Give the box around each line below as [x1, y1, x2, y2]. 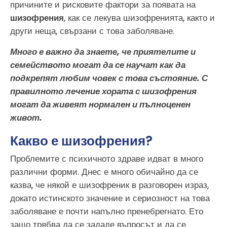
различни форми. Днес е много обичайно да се [10, 165, 198, 178]
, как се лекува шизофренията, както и [64, 12, 215, 24]
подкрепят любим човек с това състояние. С [10, 71, 208, 84]
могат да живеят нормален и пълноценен [10, 98, 191, 110]
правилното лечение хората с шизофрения [10, 85, 197, 97]
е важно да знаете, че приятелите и [39, 45, 196, 58]
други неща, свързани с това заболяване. [10, 25, 174, 37]
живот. [10, 111, 42, 124]
